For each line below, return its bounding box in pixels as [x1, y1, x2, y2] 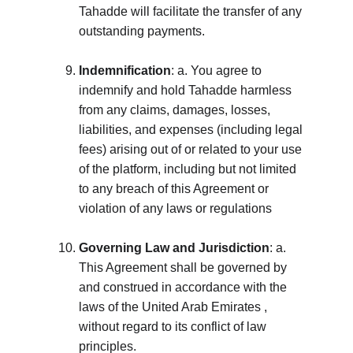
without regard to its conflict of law [79, 320, 269, 333]
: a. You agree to [171, 64, 265, 77]
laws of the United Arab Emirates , [79, 300, 270, 314]
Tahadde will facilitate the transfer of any [79, 5, 305, 18]
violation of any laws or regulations [79, 202, 272, 215]
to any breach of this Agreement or [79, 182, 272, 195]
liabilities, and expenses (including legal [79, 123, 306, 136]
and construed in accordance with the [79, 281, 290, 294]
